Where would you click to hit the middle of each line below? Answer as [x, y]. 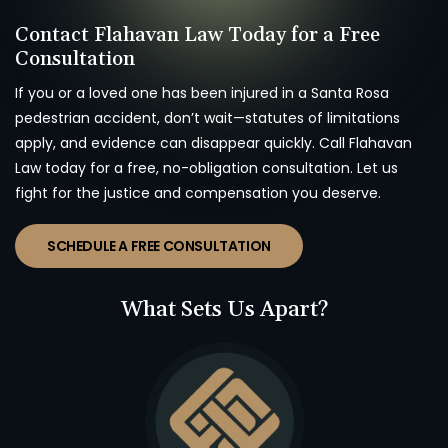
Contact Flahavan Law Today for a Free [197, 35]
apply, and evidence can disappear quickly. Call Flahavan [213, 143]
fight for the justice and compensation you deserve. [198, 193]
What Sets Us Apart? [224, 310]
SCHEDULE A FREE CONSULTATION [159, 246]
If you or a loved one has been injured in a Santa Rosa [202, 93]
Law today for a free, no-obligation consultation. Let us [206, 168]
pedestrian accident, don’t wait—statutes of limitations [207, 118]
